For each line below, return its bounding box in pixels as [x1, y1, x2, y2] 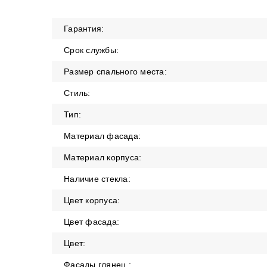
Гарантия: [64, 24, 104, 33]
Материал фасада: [64, 131, 141, 141]
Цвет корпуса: [64, 195, 120, 205]
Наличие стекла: [64, 174, 131, 184]
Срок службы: [64, 45, 119, 55]
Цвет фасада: [64, 217, 119, 226]
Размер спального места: [64, 67, 167, 76]
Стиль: [64, 88, 91, 98]
